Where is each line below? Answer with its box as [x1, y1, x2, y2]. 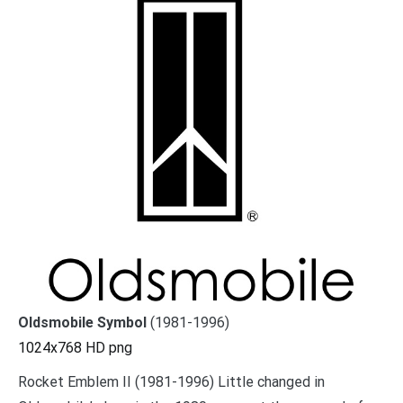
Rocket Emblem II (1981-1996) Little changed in [18, 372, 325, 390]
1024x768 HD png [18, 338, 132, 356]
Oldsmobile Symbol [18, 313, 147, 331]
